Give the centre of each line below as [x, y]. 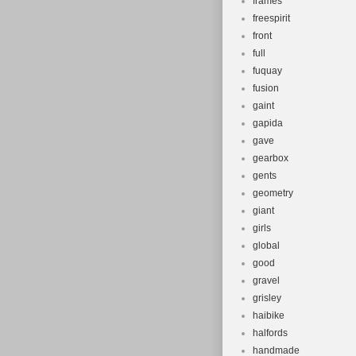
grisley [267, 298]
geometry [273, 193]
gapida [268, 123]
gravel [266, 281]
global [266, 246]
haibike [269, 315]
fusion [266, 88]
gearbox [271, 158]
